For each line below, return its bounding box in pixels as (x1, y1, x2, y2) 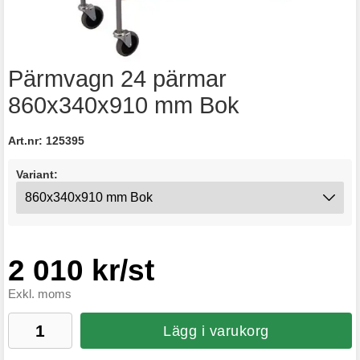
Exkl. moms (8, 288, 72, 301)
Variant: (16, 168, 58, 181)
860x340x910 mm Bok (8, 92, 239, 118)
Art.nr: (8, 135, 46, 147)
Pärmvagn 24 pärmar (8, 66, 227, 92)
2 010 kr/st (8, 254, 154, 287)
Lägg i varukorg (163, 322, 269, 339)
